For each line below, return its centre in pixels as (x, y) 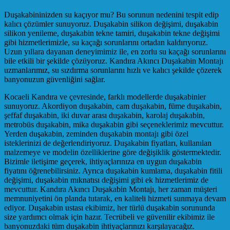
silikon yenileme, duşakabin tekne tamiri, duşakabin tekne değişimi (112, 33)
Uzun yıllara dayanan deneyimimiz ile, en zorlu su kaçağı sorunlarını (115, 51)
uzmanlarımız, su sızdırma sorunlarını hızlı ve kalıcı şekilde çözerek (113, 70)
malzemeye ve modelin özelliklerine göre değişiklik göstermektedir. (113, 152)
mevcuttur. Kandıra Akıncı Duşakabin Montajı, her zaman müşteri (111, 189)
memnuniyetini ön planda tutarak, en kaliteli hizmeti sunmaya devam (115, 198)
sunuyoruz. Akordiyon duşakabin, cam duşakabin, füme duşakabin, (113, 106)
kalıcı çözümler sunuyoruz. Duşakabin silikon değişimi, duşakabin (111, 24)
